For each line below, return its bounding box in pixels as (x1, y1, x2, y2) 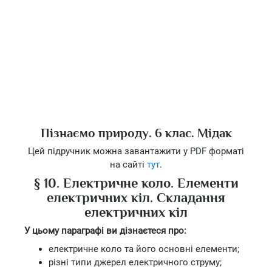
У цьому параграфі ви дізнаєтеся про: (24, 225, 186, 236)
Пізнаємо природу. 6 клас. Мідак (40, 125, 232, 140)
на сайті (110, 159, 147, 170)
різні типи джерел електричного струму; (49, 256, 222, 268)
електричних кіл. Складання (47, 189, 225, 205)
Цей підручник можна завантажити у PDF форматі (28, 146, 244, 157)
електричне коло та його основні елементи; (49, 243, 239, 254)
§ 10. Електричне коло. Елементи (33, 175, 239, 191)
